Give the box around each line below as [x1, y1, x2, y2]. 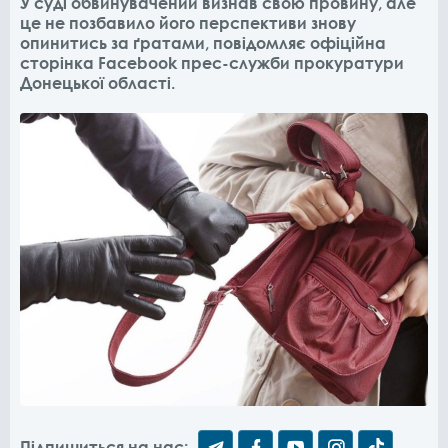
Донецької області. [20, 73, 175, 93]
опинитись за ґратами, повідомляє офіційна [20, 33, 386, 53]
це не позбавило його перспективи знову [20, 13, 356, 33]
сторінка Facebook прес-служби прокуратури [20, 53, 404, 73]
